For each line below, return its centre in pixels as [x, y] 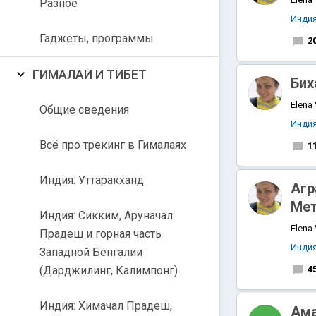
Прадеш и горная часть [101, 234]
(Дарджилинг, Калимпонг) [109, 271]
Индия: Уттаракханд [92, 180]
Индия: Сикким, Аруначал [106, 215]
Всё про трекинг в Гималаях [113, 145]
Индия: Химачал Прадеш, [106, 306]
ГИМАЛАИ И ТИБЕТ [90, 74]
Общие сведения [84, 110]
